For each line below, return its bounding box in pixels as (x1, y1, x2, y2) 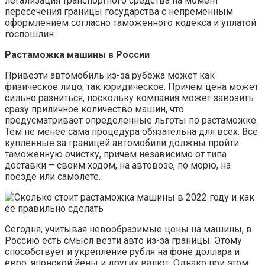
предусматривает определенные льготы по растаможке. (5, 115, 258, 127)
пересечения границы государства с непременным (5, 6, 233, 18)
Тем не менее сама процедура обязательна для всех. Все (5, 126, 258, 138)
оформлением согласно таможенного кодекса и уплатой (5, 17, 256, 29)
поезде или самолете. (5, 171, 101, 183)
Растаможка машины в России (5, 49, 150, 61)
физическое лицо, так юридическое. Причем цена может (5, 81, 258, 93)
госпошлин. (5, 28, 56, 40)
